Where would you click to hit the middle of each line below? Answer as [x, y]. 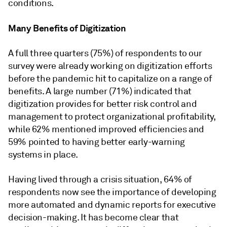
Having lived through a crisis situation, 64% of [100, 179]
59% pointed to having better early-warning [97, 142]
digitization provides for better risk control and [103, 104]
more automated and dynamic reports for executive [112, 205]
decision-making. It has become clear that [93, 217]
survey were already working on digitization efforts [110, 66]
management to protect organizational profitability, [112, 117]
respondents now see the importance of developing [112, 192]
